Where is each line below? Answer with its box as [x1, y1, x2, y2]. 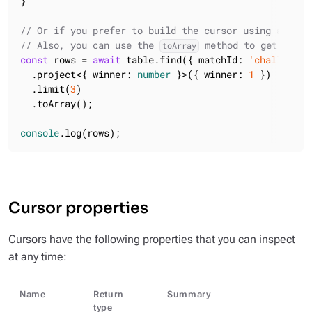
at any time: [8, 250, 67, 264]
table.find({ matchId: [120, 53, 249, 67]
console [20, 126, 59, 140]
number [137, 68, 171, 81]
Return [93, 289, 124, 300]
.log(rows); [59, 126, 120, 140]
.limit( [20, 82, 70, 96]
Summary [167, 289, 211, 300]
